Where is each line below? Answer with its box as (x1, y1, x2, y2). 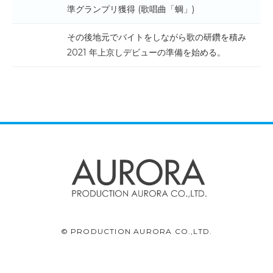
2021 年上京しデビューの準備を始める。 (67, 46, 225, 58)
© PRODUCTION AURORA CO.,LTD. (60, 226, 213, 236)
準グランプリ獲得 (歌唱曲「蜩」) (67, 3, 194, 15)
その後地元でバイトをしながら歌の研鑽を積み (67, 31, 246, 43)
